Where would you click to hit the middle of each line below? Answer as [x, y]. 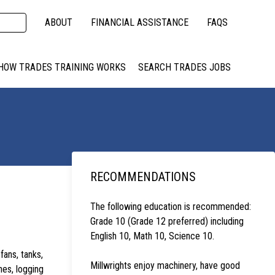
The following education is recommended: [171, 206]
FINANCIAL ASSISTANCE [140, 22]
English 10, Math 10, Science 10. [152, 236]
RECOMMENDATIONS [143, 176]
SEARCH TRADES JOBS [184, 67]
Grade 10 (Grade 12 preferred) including [167, 221]
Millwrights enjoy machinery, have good [165, 265]
